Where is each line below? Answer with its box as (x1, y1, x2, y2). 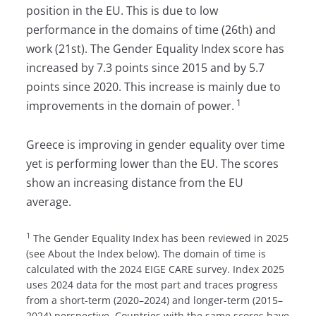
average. (25, 193, 71, 209)
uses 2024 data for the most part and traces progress (25, 278, 278, 292)
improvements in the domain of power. (25, 98, 234, 114)
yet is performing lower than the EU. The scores (25, 155, 279, 171)
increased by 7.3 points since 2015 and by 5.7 (25, 60, 265, 76)
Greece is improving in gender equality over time (25, 136, 285, 152)
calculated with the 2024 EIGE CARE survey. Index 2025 (25, 262, 284, 276)
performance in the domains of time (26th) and (25, 22, 276, 38)
